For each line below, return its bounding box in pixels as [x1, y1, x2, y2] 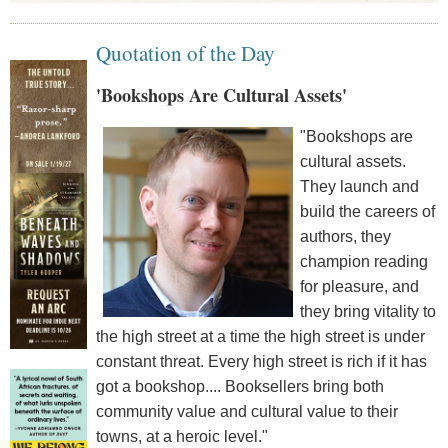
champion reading [299, 253, 428, 271]
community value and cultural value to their [95, 403, 398, 421]
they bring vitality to [299, 303, 436, 321]
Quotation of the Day [95, 39, 275, 68]
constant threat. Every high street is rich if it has [95, 353, 427, 371]
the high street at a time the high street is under [95, 328, 425, 346]
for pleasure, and [299, 278, 419, 296]
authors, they [299, 228, 391, 246]
